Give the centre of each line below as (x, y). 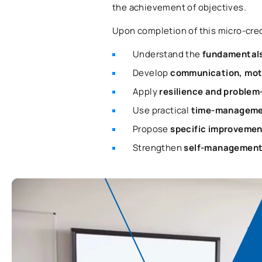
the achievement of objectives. (179, 8)
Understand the (168, 54)
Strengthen (158, 148)
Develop (152, 73)
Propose (152, 129)
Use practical (162, 111)
